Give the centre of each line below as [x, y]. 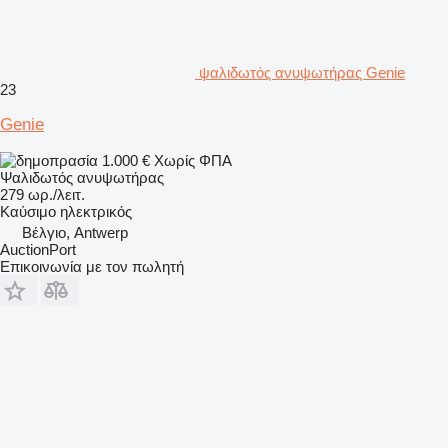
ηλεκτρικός [96, 211]
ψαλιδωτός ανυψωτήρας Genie [302, 72]
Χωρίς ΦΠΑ [193, 160]
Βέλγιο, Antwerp [75, 232]
